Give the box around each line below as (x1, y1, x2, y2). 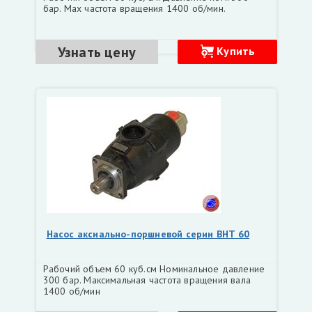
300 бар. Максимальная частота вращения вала (42, 274, 251, 286)
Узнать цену (57, 42, 136, 61)
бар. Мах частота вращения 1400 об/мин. (42, 2, 226, 15)
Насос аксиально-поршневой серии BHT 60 (46, 228, 250, 240)
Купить (217, 44, 256, 58)
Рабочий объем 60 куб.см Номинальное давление (42, 263, 265, 275)
